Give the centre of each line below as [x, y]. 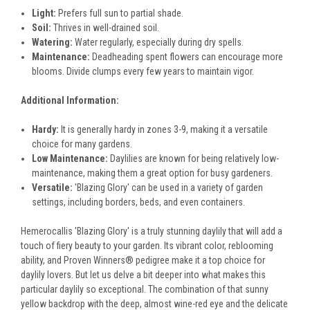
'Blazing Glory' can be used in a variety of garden [168, 188]
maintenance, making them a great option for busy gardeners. [153, 173]
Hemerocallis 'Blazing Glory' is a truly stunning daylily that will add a [152, 231]
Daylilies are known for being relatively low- [194, 159]
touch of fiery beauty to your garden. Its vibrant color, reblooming [147, 246]
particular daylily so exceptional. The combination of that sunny [145, 290]
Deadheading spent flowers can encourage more [187, 57]
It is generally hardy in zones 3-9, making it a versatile [164, 130]
